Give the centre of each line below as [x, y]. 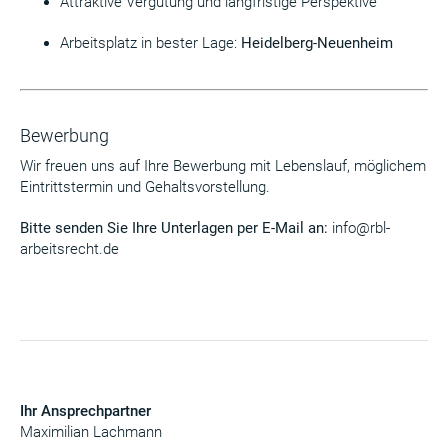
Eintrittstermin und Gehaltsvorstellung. [145, 187]
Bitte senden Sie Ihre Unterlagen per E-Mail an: [176, 228]
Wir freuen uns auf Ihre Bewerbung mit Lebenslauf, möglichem [223, 166]
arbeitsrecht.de [69, 249]
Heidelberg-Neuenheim [317, 43]
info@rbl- [361, 228]
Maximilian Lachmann [91, 432]
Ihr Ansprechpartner [85, 411]
